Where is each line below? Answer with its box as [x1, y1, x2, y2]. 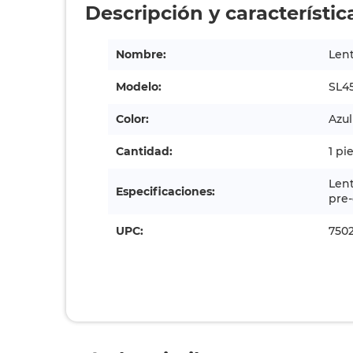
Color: [116, 112, 150, 126]
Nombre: [116, 47, 167, 61]
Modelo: [116, 80, 162, 94]
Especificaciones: [116, 184, 216, 199]
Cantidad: [116, 144, 173, 158]
